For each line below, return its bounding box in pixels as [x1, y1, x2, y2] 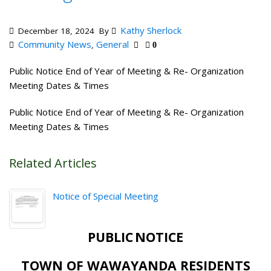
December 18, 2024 [16, 25, 94, 36]
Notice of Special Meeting [53, 190, 158, 202]
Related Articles [9, 155, 97, 171]
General [96, 38, 129, 50]
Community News [18, 38, 91, 50]
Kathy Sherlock [120, 24, 181, 36]
